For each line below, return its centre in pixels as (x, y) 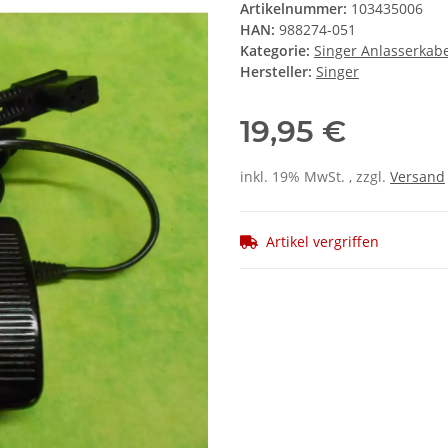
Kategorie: (277, 51)
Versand (417, 177)
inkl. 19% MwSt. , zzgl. (315, 177)
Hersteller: (276, 72)
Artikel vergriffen (322, 242)
